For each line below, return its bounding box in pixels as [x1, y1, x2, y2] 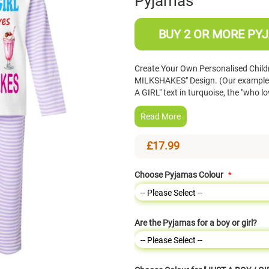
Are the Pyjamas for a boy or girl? [134, 218, 257, 228]
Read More [141, 112, 181, 122]
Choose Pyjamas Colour [134, 170, 223, 180]
